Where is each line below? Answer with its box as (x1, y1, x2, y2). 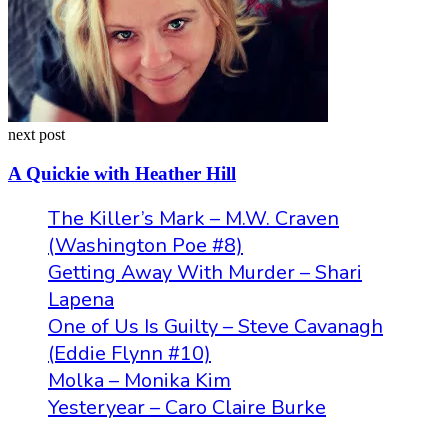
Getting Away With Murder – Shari (48, 258, 362, 286)
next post (8, 126, 65, 144)
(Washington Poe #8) (48, 231, 243, 259)
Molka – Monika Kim (48, 366, 231, 394)
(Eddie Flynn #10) (48, 339, 211, 367)
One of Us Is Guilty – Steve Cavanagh (48, 312, 383, 340)
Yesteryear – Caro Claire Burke (48, 393, 326, 421)
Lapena (48, 285, 114, 313)
